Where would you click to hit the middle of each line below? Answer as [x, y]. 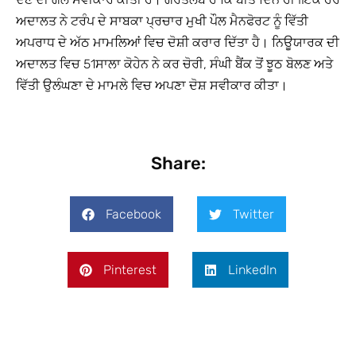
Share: [178, 164]
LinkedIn [252, 269]
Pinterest [130, 269]
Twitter [253, 214]
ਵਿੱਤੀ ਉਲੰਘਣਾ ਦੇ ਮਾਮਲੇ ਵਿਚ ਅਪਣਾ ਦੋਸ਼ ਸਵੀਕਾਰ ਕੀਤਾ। [152, 85]
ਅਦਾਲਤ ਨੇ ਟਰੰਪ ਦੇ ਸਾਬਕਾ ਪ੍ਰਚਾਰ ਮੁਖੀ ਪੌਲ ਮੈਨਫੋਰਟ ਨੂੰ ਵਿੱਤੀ [162, 21]
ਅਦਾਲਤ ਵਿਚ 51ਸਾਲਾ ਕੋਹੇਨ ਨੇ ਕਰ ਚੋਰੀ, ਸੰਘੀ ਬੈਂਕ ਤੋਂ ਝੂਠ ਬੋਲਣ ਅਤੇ [174, 64]
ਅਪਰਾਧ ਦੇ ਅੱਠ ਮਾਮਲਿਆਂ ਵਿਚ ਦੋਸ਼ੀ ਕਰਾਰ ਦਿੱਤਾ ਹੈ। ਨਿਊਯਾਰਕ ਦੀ [178, 43]
